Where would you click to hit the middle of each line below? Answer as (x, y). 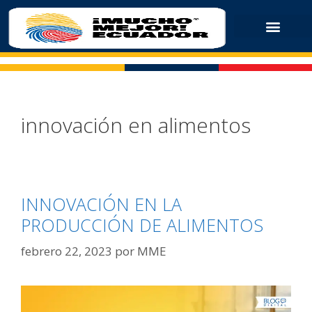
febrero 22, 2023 (67, 251)
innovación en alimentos (136, 125)
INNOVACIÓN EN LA (101, 204)
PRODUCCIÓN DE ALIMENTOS (142, 225)
